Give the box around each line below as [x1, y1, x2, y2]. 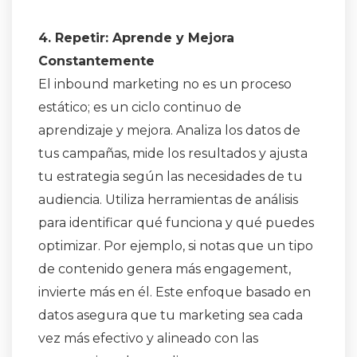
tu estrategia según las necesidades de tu [38, 169, 303, 185]
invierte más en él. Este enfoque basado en [38, 284, 311, 300]
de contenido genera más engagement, [38, 261, 291, 277]
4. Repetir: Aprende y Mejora [38, 30, 234, 46]
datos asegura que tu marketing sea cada [38, 308, 303, 324]
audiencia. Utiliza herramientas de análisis [38, 192, 298, 208]
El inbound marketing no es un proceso [38, 76, 292, 92]
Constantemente [38, 53, 155, 69]
